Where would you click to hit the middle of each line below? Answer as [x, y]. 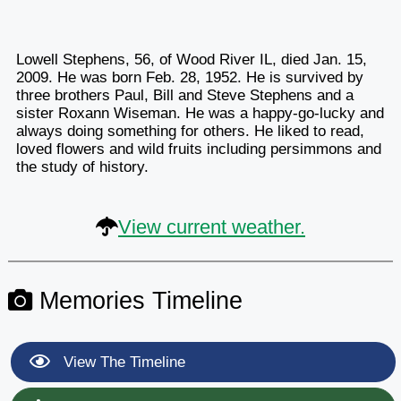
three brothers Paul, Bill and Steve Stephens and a [184, 95]
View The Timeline [122, 362]
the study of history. [82, 166]
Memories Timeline [137, 300]
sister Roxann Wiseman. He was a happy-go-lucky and [200, 113]
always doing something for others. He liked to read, [190, 131]
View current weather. [212, 226]
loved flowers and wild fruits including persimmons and [198, 149]
